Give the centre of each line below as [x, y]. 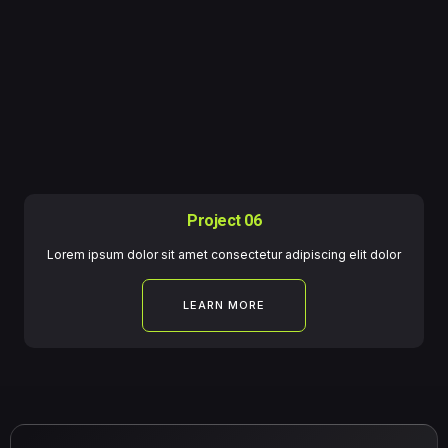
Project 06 [224, 221]
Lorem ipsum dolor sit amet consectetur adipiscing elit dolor [224, 255]
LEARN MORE [224, 305]
